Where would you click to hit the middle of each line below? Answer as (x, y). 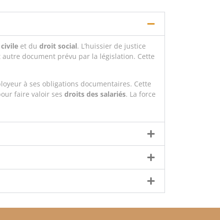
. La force (141, 94)
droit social (58, 46)
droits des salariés (95, 94)
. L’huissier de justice (111, 46)
